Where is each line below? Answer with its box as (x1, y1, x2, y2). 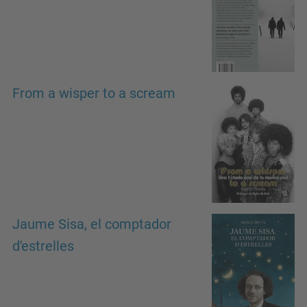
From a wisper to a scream (12, 86, 175, 101)
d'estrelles (12, 238, 74, 254)
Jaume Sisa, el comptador (12, 216, 171, 232)
